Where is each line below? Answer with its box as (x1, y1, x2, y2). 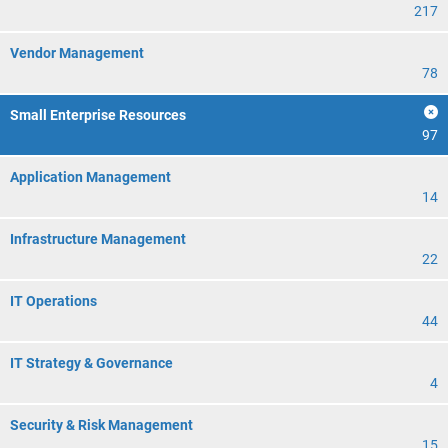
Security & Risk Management (10, 417, 193, 433)
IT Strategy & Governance (10, 355, 173, 371)
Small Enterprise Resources (10, 107, 186, 123)
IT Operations (10, 293, 97, 309)
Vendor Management (10, 45, 144, 61)
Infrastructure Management (10, 231, 186, 247)
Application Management (10, 169, 171, 185)
